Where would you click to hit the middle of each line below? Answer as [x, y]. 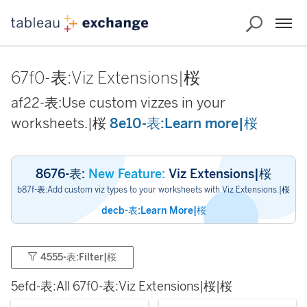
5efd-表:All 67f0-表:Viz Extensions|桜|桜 [122, 286]
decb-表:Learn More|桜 [153, 211]
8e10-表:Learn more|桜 [184, 123]
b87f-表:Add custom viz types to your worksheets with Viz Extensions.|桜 [153, 190]
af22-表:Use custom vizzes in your [118, 103]
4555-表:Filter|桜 [78, 257]
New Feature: [127, 174]
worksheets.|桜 [59, 123]
